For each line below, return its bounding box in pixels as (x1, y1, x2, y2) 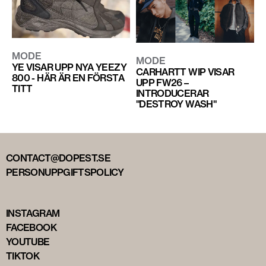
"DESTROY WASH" (135, 98, 217, 110)
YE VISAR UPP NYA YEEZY (12, 61, 126, 73)
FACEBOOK (6, 221, 56, 234)
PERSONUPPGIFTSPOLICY (6, 166, 124, 179)
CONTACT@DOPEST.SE (6, 152, 111, 164)
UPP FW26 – (135, 77, 189, 89)
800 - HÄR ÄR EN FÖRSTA (12, 71, 124, 84)
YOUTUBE (6, 236, 50, 248)
